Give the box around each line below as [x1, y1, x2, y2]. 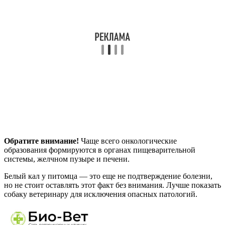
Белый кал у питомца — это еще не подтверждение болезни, [4, 172, 212, 181]
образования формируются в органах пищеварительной [4, 146, 195, 155]
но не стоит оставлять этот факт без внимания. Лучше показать [4, 181, 221, 190]
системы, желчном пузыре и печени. [4, 155, 130, 164]
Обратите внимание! [4, 137, 79, 146]
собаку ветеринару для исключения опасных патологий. [4, 190, 197, 199]
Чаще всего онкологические [79, 137, 177, 146]
